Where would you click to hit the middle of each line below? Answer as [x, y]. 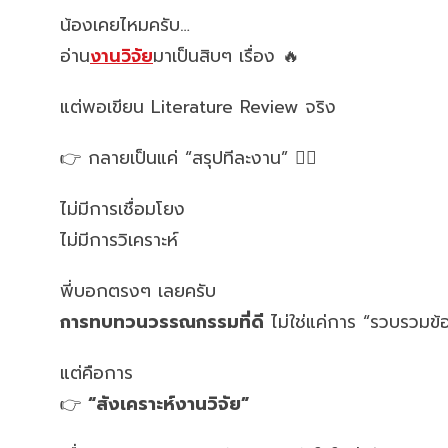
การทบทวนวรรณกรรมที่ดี [162, 322]
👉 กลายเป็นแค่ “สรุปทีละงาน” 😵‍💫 [188, 158]
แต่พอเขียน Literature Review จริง [198, 107]
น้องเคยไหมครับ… [125, 25]
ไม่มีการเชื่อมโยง [122, 209]
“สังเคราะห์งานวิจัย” [168, 404]
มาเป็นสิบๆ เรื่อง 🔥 [226, 56]
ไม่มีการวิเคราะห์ [119, 240]
